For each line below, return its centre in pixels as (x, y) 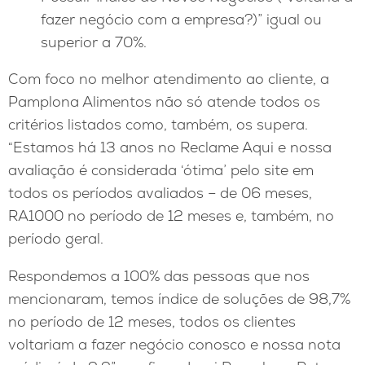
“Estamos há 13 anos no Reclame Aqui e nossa (170, 147)
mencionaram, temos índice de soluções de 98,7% (179, 299)
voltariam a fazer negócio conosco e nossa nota (174, 345)
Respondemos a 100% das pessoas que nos (159, 276)
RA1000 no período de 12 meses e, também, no (171, 216)
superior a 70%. (94, 42)
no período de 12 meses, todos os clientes (152, 322)
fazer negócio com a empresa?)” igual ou (181, 19)
